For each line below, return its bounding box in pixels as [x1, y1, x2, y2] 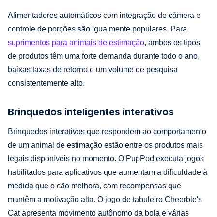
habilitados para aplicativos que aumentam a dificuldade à [8, 168, 207, 176]
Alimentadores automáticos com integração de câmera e [8, 11, 201, 19]
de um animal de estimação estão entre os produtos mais [8, 140, 203, 149]
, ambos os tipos [144, 38, 200, 46]
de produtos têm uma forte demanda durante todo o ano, [8, 51, 200, 60]
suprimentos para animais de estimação [8, 38, 144, 46]
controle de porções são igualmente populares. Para [8, 24, 187, 33]
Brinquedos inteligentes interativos [8, 106, 174, 118]
